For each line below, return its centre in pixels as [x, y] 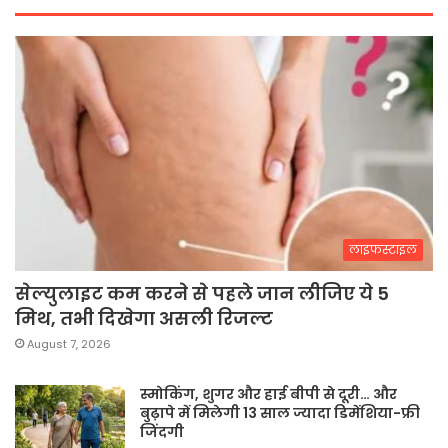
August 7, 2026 [69, 344]
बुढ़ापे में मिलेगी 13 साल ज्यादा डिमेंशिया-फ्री [280, 413]
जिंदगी [162, 432]
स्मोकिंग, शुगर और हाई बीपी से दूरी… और [268, 394]
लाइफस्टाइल [383, 250]
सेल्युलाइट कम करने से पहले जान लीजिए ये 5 [202, 294]
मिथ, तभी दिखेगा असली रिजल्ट [144, 319]
